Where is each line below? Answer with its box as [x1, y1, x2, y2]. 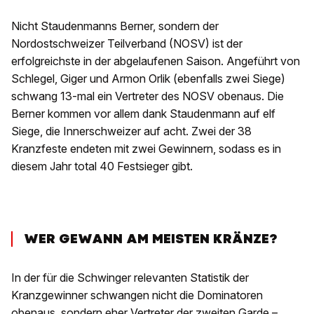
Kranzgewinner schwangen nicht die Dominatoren [11, 288, 263, 303]
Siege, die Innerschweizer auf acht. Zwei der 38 [11, 124, 252, 139]
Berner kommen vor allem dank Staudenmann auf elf [11, 107, 275, 121]
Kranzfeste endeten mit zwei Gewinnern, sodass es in [11, 142, 281, 156]
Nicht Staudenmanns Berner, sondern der [11, 19, 219, 34]
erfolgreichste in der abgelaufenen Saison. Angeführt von [11, 54, 300, 69]
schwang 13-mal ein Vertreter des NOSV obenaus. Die [11, 89, 284, 104]
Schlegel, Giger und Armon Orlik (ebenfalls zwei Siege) [11, 71, 285, 86]
